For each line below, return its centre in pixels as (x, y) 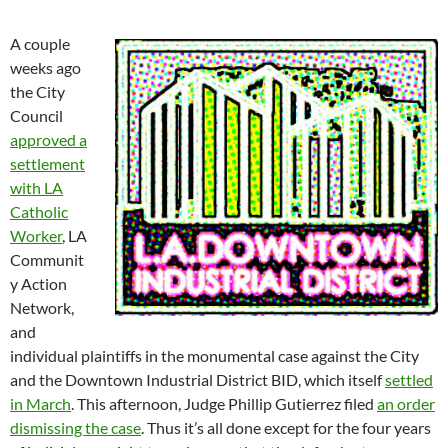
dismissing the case (75, 428)
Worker (36, 236)
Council (36, 116)
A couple (40, 44)
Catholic (39, 212)
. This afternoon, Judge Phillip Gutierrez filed (224, 404)
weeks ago (45, 68)
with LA (36, 188)
